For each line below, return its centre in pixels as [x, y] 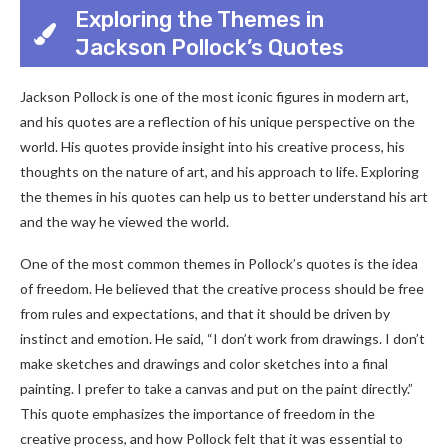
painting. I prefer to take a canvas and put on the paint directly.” [216, 388]
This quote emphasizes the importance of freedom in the [197, 413]
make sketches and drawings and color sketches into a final [204, 363]
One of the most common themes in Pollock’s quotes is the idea [219, 263]
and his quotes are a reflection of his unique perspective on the [217, 121]
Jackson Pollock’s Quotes [209, 47]
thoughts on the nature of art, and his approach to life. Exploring [219, 171]
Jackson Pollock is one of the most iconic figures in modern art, [214, 96]
